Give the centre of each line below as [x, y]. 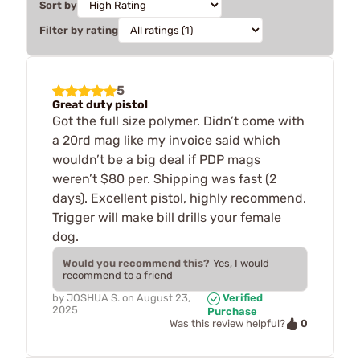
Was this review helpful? [227, 324]
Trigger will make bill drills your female [167, 217]
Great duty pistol [100, 105]
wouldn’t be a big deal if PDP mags [156, 160]
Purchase [233, 311]
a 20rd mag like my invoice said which [166, 140]
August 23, [164, 298]
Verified [242, 298]
